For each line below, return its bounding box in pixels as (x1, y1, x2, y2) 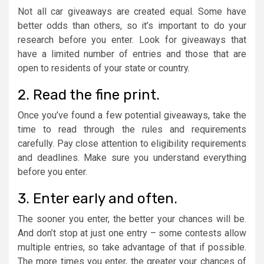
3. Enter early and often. (18, 190, 181, 207)
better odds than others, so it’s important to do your (18, 19, 246, 31)
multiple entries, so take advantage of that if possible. (18, 241, 246, 253)
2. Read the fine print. (18, 86, 163, 103)
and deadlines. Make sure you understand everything (18, 151, 246, 163)
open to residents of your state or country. (18, 62, 190, 74)
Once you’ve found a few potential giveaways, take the (18, 109, 246, 121)
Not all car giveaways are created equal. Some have (18, 5, 246, 17)
